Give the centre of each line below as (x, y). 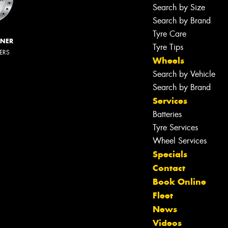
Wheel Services (180, 141)
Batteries (167, 115)
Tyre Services (175, 128)
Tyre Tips (168, 47)
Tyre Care (169, 34)
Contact (169, 168)
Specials (170, 154)
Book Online (179, 182)
